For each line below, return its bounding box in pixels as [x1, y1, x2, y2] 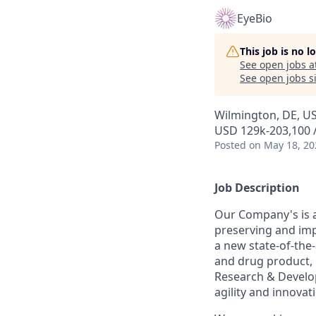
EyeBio [237, 11, 272, 26]
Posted [214, 138, 246, 152]
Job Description [214, 180, 300, 195]
